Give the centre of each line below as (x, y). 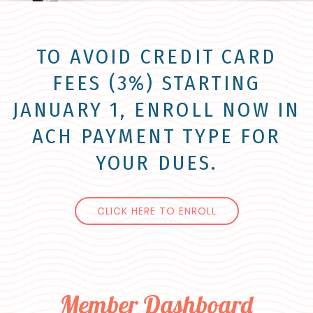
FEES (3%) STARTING (156, 83)
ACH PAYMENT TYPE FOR (156, 136)
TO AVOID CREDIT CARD (156, 57)
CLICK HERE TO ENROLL (156, 211)
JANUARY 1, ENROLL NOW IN (156, 110)
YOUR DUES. (156, 163)
